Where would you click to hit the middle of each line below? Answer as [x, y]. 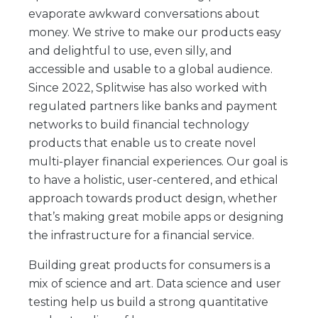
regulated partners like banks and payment [153, 106]
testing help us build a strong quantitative [148, 302]
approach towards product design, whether [153, 198]
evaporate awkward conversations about [144, 14]
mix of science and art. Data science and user [155, 284]
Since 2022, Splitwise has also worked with [148, 88]
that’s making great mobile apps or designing [156, 217]
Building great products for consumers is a [149, 265]
